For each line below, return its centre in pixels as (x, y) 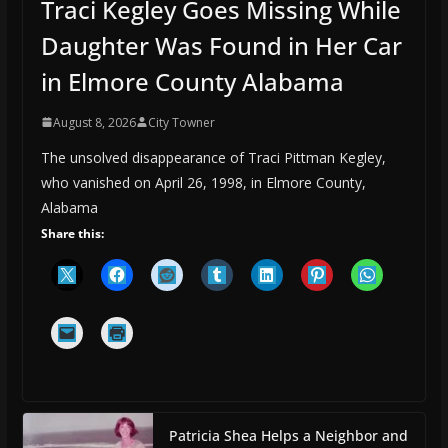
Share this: (72, 233)
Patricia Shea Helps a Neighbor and (288, 435)
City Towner (181, 122)
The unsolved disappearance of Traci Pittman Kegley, (213, 157)
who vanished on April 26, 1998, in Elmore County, (203, 182)
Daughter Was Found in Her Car (221, 45)
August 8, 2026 (94, 122)
